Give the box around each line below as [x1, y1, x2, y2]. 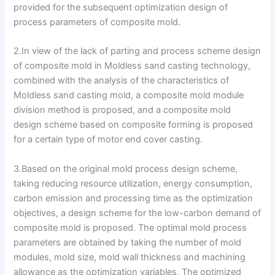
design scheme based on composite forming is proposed [14, 119, 254, 131]
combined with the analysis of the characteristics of [14, 75, 230, 87]
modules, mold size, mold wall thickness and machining [14, 251, 246, 263]
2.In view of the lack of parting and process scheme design [14, 45, 261, 57]
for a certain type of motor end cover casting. [14, 134, 203, 145]
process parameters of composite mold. [14, 17, 181, 28]
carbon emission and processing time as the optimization [14, 192, 254, 204]
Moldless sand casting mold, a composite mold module [14, 90, 244, 101]
